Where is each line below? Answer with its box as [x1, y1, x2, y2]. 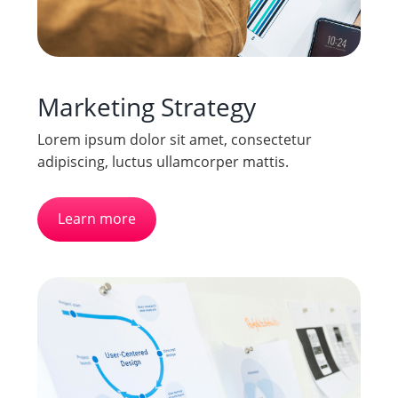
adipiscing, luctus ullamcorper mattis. [36, 151, 289, 171]
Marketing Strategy [36, 89, 256, 123]
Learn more [58, 209, 137, 229]
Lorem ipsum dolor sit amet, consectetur [36, 129, 312, 149]
